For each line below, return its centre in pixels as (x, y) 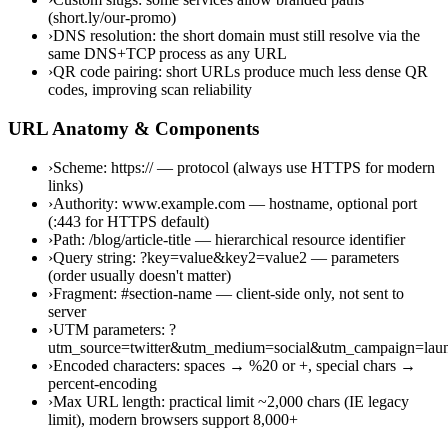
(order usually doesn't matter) (139, 275)
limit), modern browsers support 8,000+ (173, 419)
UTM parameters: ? (114, 329)
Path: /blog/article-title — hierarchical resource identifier (229, 239)
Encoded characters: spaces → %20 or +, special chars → (234, 365)
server (67, 311)
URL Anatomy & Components (133, 128)
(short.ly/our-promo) (112, 18)
